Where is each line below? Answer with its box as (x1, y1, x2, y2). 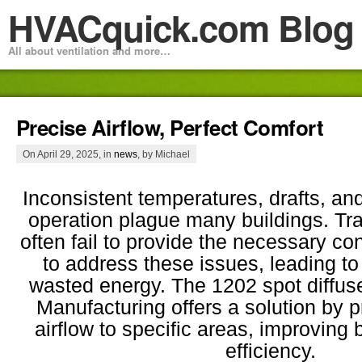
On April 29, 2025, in (23, 148, 114, 159)
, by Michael (137, 148, 190, 159)
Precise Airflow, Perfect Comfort (16, 112, 324, 142)
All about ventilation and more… (8, 43, 170, 58)
